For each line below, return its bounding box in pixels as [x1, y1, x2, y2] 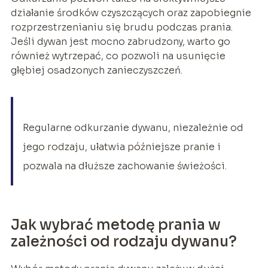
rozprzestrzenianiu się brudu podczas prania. [10, 21, 233, 34]
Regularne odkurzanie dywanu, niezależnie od [22, 121, 243, 135]
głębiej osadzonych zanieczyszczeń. [10, 64, 182, 77]
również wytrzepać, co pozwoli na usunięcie [10, 50, 226, 63]
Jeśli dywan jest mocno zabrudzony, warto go [10, 35, 230, 48]
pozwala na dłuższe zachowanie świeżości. [22, 160, 227, 173]
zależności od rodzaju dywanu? [10, 233, 237, 251]
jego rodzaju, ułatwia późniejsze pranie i [22, 141, 221, 154]
